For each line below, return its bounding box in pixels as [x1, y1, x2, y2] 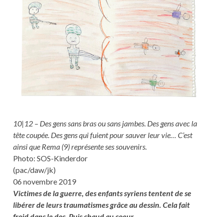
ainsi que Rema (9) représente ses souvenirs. [13, 141, 147, 151]
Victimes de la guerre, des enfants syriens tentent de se [13, 188, 191, 198]
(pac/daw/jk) [13, 165, 56, 174]
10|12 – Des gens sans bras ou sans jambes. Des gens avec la [13, 118, 197, 128]
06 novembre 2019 [13, 176, 76, 186]
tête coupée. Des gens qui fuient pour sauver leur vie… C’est [13, 130, 192, 139]
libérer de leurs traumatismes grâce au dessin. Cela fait [13, 200, 190, 209]
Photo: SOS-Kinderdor [13, 153, 88, 163]
